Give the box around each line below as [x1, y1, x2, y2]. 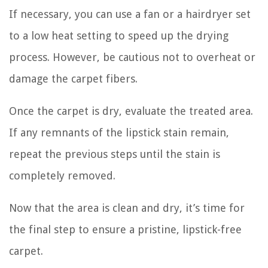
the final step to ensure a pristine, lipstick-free [9, 223, 242, 236]
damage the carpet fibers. [9, 72, 138, 85]
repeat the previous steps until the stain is [9, 147, 220, 160]
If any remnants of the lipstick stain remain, [9, 126, 229, 139]
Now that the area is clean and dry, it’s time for [9, 201, 245, 214]
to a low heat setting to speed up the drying [9, 29, 229, 42]
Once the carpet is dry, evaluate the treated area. [9, 104, 253, 117]
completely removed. [9, 169, 115, 182]
